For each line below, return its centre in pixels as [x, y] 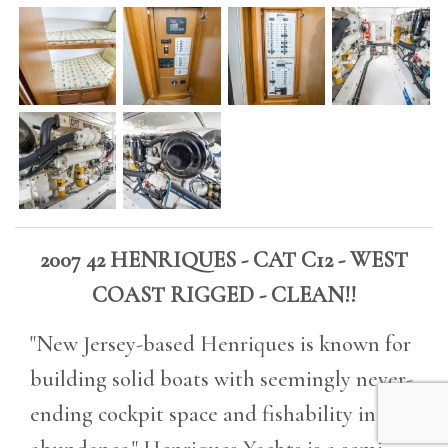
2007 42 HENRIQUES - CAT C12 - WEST [224, 259]
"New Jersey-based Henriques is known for [220, 343]
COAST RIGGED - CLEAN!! [224, 294]
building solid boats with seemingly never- [221, 378]
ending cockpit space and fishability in [203, 413]
